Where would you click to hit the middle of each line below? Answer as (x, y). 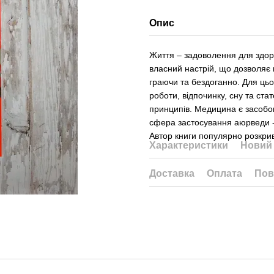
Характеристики (189, 145)
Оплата (224, 173)
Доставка (172, 173)
